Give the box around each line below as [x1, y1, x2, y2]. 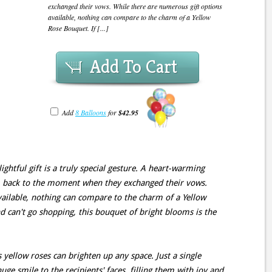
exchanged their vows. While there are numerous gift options [48, 1, 222, 11]
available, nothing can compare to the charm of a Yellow [48, 12, 211, 22]
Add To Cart [90, 55, 177, 78]
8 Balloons [75, 107, 106, 118]
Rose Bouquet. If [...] [48, 23, 109, 33]
